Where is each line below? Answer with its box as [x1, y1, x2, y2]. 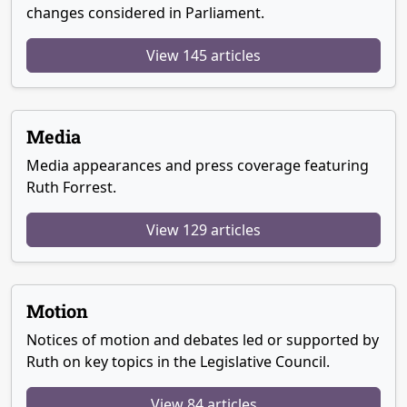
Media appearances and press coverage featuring [26, 154, 369, 175]
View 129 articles [146, 219, 261, 240]
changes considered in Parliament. [26, 2, 264, 23]
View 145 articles [146, 45, 261, 65]
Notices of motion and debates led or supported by [26, 329, 379, 350]
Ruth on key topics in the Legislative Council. [26, 351, 330, 372]
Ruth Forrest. [26, 176, 116, 197]
